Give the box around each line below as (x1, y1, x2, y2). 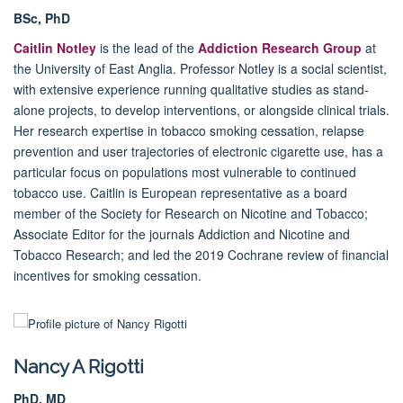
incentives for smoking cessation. (13, 265, 201, 284)
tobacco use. (13, 183, 90, 201)
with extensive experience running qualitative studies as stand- (13, 79, 369, 98)
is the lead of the (96, 38, 198, 57)
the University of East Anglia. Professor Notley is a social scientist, (13, 58, 387, 77)
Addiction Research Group (198, 38, 362, 57)
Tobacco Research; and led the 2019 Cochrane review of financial (13, 245, 389, 264)
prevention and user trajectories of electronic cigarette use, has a (13, 141, 383, 160)
